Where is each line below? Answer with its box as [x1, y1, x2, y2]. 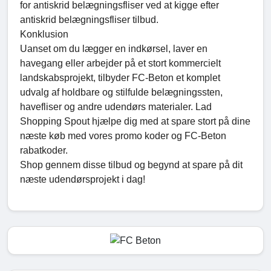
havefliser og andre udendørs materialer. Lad [20, 102, 212, 113]
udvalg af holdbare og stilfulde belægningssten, [20, 87, 223, 98]
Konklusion [20, 29, 68, 40]
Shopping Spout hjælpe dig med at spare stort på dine [20, 116, 250, 127]
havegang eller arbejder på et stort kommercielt [20, 58, 221, 69]
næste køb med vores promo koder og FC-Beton [20, 131, 226, 142]
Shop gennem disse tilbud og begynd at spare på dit [20, 160, 243, 171]
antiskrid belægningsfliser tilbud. [20, 15, 158, 25]
